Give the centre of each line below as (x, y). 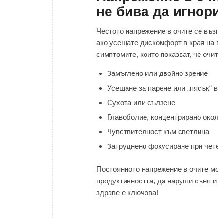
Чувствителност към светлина (158, 132)
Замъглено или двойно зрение (157, 73)
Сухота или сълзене (141, 103)
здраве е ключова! (127, 193)
